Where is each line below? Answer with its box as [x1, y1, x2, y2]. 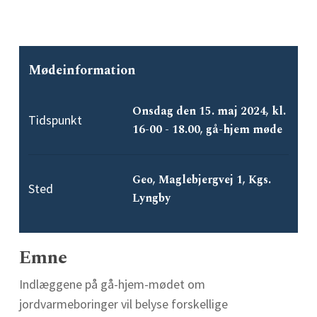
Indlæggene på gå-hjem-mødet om [18, 275, 205, 292]
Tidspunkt [28, 112, 83, 129]
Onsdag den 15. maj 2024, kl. [132, 103, 287, 120]
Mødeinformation [28, 61, 137, 81]
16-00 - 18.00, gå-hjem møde [132, 121, 283, 139]
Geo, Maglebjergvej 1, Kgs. [132, 171, 272, 189]
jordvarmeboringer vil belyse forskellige [18, 295, 228, 312]
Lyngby [132, 190, 171, 207]
